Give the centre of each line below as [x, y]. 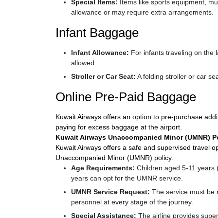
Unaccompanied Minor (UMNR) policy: [115, 158]
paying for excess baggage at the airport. [119, 127]
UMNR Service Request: [111, 192]
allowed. [84, 63]
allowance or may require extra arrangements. [142, 12]
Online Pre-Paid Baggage [126, 97]
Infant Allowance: [100, 53]
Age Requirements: [103, 168]
